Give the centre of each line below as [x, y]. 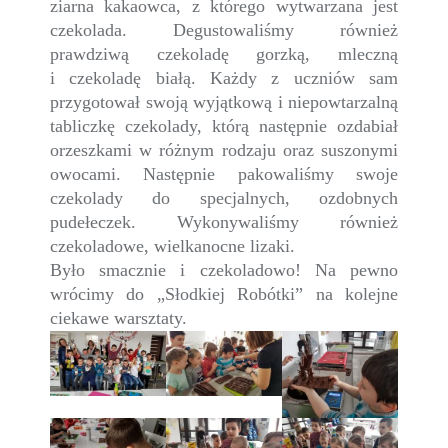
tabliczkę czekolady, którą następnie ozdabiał [224, 126]
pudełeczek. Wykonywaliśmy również [224, 222]
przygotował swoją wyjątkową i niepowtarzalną [224, 102]
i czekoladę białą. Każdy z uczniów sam [224, 78]
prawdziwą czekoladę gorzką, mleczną [224, 54]
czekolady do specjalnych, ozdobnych [224, 198]
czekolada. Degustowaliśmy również [224, 30]
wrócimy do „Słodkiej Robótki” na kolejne [224, 294]
